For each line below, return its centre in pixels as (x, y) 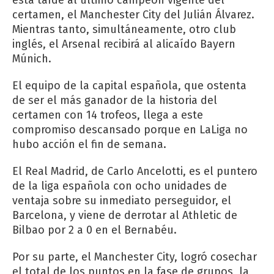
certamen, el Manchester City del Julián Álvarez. (133, 14)
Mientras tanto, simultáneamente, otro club (124, 29)
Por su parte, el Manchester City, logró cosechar (135, 257)
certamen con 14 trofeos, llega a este (108, 115)
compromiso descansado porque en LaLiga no (130, 129)
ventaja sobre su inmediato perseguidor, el (122, 200)
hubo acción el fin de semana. (89, 144)
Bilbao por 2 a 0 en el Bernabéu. (94, 230)
